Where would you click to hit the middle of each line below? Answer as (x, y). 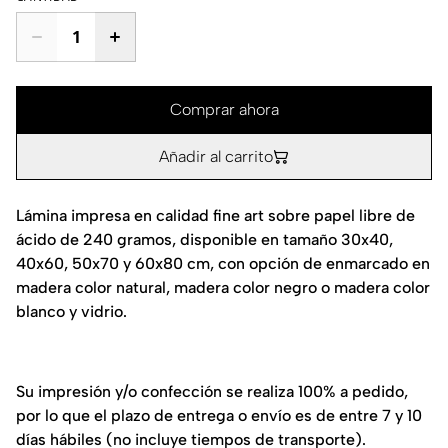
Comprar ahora (224, 110)
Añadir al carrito (216, 157)
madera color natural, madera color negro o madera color (223, 288)
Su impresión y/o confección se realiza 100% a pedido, (212, 392)
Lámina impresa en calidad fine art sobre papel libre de (215, 216)
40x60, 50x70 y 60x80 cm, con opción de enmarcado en (223, 264)
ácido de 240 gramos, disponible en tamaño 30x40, (204, 240)
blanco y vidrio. (71, 312)
